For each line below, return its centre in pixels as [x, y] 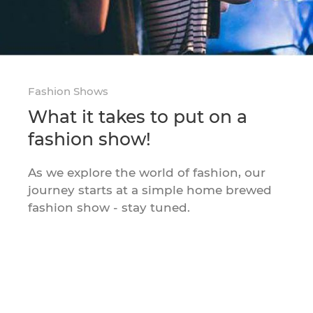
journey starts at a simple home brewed [150, 190]
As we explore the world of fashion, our [147, 172]
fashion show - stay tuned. [109, 207]
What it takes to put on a [138, 116]
